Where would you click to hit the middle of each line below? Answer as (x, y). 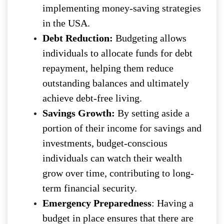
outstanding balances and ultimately (116, 83)
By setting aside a (152, 113)
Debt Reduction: (78, 38)
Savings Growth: (79, 113)
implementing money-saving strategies (122, 8)
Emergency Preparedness (97, 203)
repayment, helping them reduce (108, 68)
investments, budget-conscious (105, 143)
